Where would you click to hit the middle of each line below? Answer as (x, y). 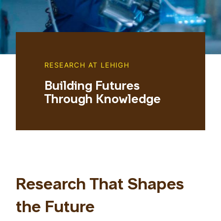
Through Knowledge (103, 100)
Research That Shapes (100, 185)
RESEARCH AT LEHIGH (87, 65)
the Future (55, 208)
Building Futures (92, 87)
